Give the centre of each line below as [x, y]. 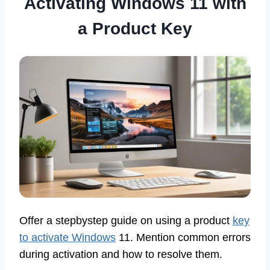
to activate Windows [67, 237]
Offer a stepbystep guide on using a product [126, 220]
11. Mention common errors [183, 237]
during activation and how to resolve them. [121, 254]
